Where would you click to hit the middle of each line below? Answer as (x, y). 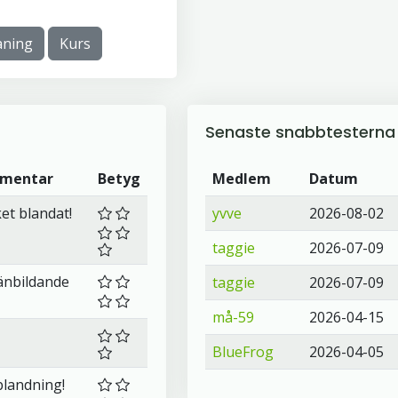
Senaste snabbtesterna (300, 132)
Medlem (241, 179)
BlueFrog (243, 352)
